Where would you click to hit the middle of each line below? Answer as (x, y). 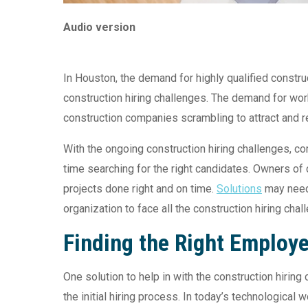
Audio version (99, 27)
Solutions (239, 188)
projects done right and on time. (140, 188)
